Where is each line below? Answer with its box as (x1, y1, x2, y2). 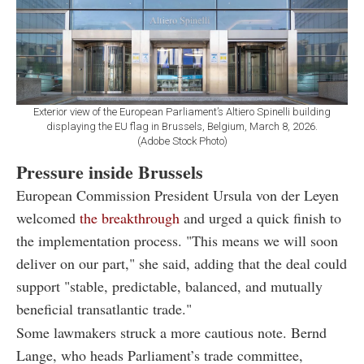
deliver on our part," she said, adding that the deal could (16, 253, 347, 273)
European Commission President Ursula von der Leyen (16, 184, 339, 205)
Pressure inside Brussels (16, 158, 203, 185)
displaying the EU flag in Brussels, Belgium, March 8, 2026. (46, 119, 318, 132)
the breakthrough (80, 207, 180, 227)
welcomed (16, 207, 80, 227)
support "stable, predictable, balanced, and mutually (16, 275, 323, 296)
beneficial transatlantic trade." (16, 298, 192, 318)
